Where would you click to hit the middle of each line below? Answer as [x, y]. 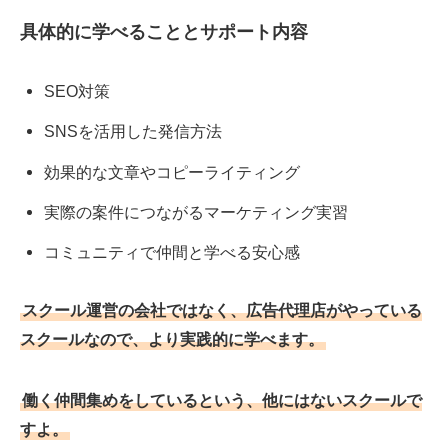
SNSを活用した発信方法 [133, 131]
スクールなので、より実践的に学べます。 [172, 339]
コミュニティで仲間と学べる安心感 [172, 251]
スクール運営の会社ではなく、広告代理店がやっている [222, 310]
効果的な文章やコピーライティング [172, 171]
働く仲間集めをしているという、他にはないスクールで [222, 400]
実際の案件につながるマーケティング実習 [196, 211]
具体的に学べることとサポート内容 [164, 31]
